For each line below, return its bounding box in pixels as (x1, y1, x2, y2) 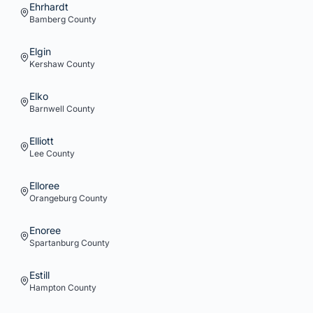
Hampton (29, 282, 66, 293)
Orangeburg (29, 193, 77, 203)
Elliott (29, 135, 54, 147)
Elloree (29, 180, 59, 191)
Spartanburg (29, 238, 79, 248)
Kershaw (29, 59, 64, 69)
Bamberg (29, 14, 66, 24)
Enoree (29, 224, 61, 236)
